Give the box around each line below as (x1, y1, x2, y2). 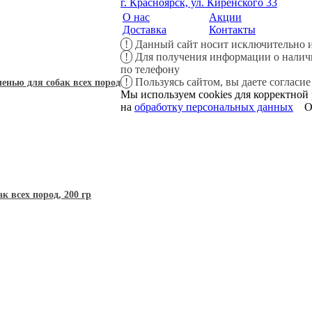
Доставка (123, 24, 166, 36)
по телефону (120, 63, 180, 75)
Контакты (209, 24, 256, 36)
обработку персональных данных (134, 101, 293, 113)
